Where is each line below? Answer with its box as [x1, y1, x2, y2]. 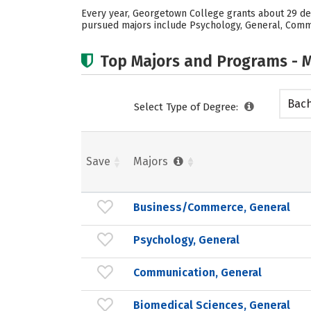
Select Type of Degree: [134, 101, 241, 113]
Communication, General [133, 265, 262, 279]
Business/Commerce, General [133, 200, 290, 214]
